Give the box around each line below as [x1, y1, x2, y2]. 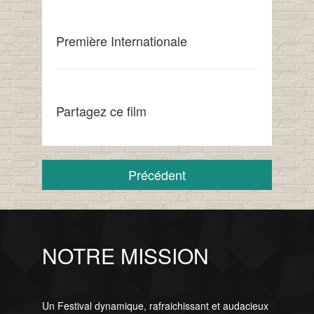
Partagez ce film [55, 102, 146, 120]
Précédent [128, 165, 186, 184]
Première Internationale [55, 32, 187, 50]
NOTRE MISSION [41, 240, 209, 271]
